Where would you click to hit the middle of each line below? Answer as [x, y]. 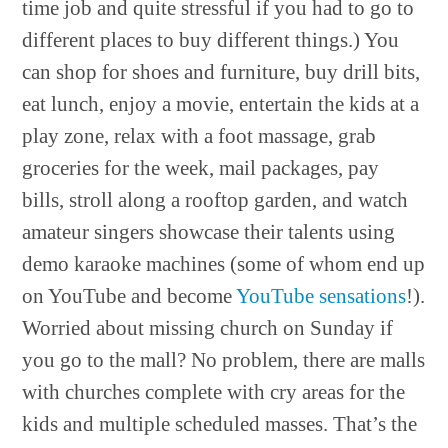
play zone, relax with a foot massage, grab [199, 136]
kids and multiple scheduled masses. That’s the [220, 424]
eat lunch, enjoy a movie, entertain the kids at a [221, 104]
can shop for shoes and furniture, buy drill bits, [221, 72]
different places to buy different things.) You [211, 40]
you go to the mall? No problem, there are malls [224, 360]
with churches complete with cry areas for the [214, 392]
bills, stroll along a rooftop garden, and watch [215, 200]
